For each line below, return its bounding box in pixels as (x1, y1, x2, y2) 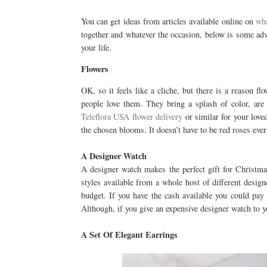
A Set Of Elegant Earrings (80, 228, 178, 241)
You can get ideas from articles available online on (80, 15, 256, 27)
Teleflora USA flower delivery (80, 111, 183, 123)
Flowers (80, 63, 108, 76)
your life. (80, 41, 111, 53)
